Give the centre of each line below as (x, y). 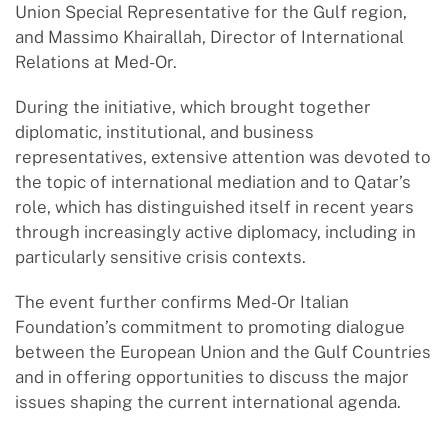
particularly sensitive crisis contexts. (160, 256)
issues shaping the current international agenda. (208, 401)
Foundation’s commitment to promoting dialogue (210, 326)
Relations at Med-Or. (96, 61)
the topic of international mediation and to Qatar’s (213, 181)
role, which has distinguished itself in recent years (214, 206)
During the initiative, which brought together (193, 106)
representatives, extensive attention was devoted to (223, 156)
